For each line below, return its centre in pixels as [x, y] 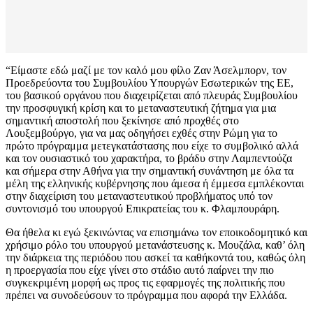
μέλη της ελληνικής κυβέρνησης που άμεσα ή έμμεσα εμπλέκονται [155, 184]
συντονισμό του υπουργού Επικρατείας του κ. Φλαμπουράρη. [143, 209]
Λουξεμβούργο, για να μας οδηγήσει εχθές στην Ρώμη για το [141, 133]
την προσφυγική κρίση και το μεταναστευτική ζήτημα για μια [141, 108]
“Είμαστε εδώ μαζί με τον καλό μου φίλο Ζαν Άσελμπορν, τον [146, 71]
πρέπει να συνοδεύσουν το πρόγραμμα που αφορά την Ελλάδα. [146, 296]
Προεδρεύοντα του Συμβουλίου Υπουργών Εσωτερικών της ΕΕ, [150, 83]
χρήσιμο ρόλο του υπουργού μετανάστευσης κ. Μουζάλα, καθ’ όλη [155, 245]
